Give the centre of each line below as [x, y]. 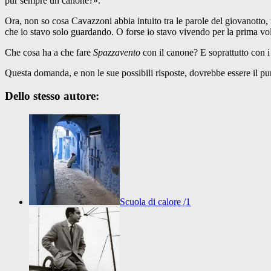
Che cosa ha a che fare [49, 52]
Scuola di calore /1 [155, 202]
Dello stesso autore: [52, 96]
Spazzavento [118, 52]
